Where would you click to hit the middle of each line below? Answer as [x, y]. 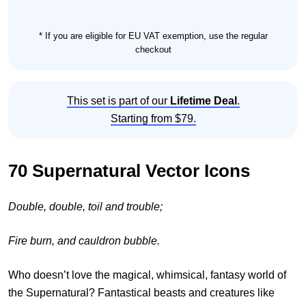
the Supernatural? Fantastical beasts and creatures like [141, 293]
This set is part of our [118, 101]
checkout [153, 50]
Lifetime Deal [203, 101]
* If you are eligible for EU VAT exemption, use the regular [153, 36]
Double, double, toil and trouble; [87, 207]
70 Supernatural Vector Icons [129, 171]
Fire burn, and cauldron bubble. [85, 241]
